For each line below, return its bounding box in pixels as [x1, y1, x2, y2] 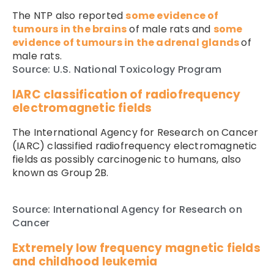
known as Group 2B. [12, 166, 109, 180]
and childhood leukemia [12, 253, 158, 270]
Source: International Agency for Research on [12, 202, 242, 217]
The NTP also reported [12, 9, 126, 23]
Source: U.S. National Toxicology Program [12, 62, 221, 77]
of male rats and [127, 22, 213, 37]
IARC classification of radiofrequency [12, 86, 241, 103]
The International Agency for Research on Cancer [12, 125, 259, 140]
